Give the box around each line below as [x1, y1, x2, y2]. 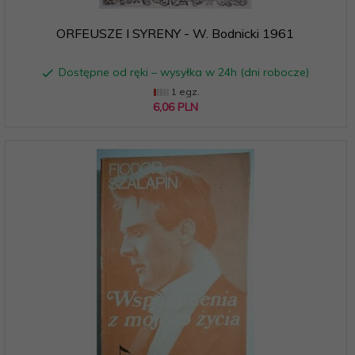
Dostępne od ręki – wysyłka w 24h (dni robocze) [58, 64, 309, 79]
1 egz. [168, 85, 200, 97]
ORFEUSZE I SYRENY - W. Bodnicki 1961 [56, 25, 294, 41]
